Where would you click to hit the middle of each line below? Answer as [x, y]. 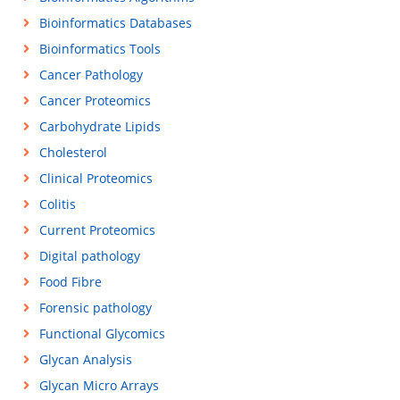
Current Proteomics [97, 230]
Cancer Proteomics [95, 100]
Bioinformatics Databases [115, 23]
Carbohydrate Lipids [100, 126]
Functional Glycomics [102, 333]
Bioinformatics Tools [100, 49]
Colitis [57, 204]
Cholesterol [73, 152]
